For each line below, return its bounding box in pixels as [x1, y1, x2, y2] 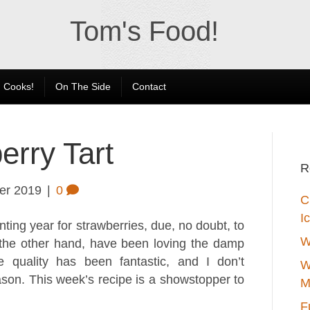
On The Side [55, 81, 111, 92]
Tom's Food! [70, 16, 219, 46]
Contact [131, 81, 166, 92]
